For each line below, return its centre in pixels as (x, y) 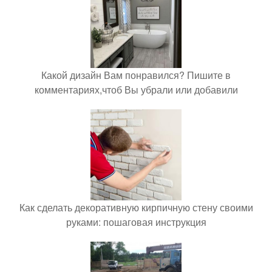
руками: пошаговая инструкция (136, 222)
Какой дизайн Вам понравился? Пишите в (136, 75)
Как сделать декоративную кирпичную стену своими (136, 207)
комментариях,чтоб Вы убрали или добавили (136, 89)
